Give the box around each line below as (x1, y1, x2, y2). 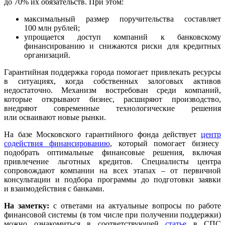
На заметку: (4, 201, 49, 210)
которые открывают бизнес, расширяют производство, (4, 95, 221, 104)
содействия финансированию (4, 139, 110, 148)
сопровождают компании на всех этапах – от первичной (4, 166, 221, 175)
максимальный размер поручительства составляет (24, 15, 221, 24)
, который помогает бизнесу (109, 139, 221, 148)
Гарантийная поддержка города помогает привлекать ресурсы (4, 68, 221, 77)
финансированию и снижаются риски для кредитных (24, 42, 221, 51)
